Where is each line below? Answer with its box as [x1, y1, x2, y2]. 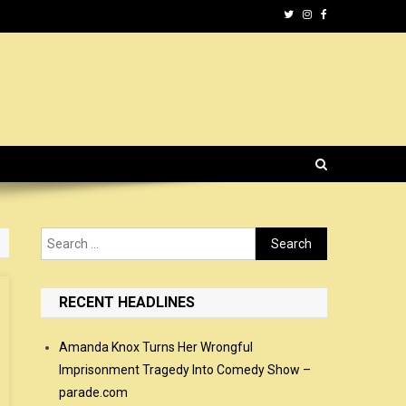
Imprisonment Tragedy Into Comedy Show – [59, 362, 312, 377]
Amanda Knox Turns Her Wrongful [59, 340, 254, 354]
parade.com [59, 385, 129, 400]
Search [255, 230, 296, 245]
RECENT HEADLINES [59, 294, 196, 311]
